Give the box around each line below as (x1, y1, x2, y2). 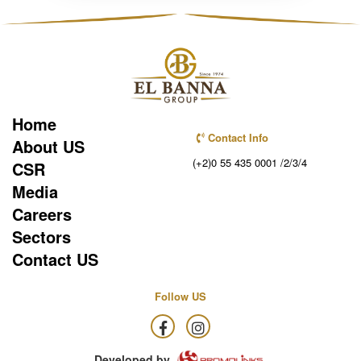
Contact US (12, 247, 98, 272)
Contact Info (205, 130, 268, 146)
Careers (12, 202, 72, 226)
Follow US (155, 288, 206, 305)
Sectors (12, 225, 71, 249)
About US (12, 135, 85, 159)
